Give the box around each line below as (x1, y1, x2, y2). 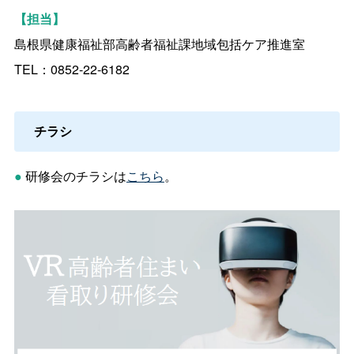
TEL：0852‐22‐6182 (13, 60, 130, 79)
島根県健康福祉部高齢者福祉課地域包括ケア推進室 (13, 35, 305, 54)
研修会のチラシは (24, 167, 126, 186)
